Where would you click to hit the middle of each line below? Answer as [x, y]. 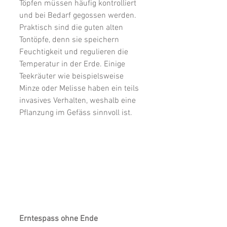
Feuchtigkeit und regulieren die [75, 52]
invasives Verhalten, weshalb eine [79, 101]
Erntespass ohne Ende [59, 219]
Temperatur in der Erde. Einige [73, 64]
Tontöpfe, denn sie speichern [70, 40]
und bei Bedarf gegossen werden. [79, 15]
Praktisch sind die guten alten [72, 28]
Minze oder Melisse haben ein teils [80, 88]
